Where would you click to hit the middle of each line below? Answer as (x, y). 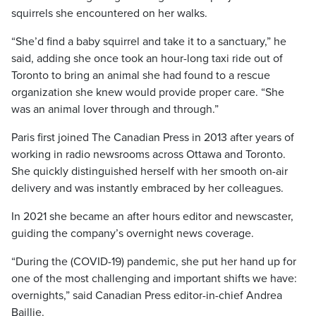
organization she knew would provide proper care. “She (148, 92)
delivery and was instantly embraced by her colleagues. (147, 188)
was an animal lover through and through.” (115, 109)
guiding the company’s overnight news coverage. (133, 233)
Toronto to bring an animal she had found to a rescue (141, 75)
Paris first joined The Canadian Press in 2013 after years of (153, 138)
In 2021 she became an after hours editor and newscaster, (152, 217)
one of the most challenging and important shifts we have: (154, 279)
